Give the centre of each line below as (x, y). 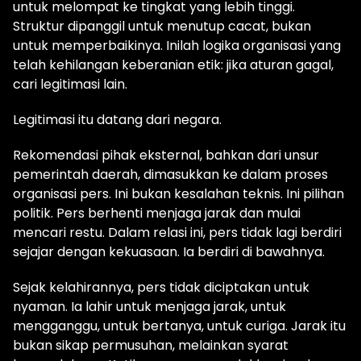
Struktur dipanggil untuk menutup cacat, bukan (162, 27)
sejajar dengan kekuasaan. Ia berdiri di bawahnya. (169, 252)
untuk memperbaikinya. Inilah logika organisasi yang (177, 46)
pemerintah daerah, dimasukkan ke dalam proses (170, 175)
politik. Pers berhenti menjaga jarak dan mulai (157, 214)
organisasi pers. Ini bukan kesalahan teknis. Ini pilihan (178, 194)
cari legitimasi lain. (70, 85)
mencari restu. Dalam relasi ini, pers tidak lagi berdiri (177, 233)
